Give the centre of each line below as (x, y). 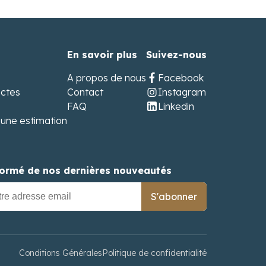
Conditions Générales (61, 253)
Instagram (182, 92)
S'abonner (174, 197)
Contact (85, 92)
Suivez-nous (176, 55)
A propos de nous (107, 78)
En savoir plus (102, 55)
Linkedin (176, 106)
